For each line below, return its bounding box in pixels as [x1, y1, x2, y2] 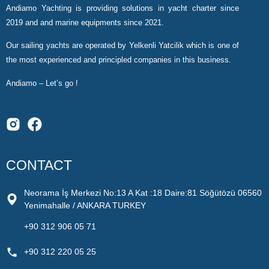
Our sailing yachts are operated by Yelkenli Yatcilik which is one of [6, 41, 239, 50]
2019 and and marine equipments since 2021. [6, 18, 164, 27]
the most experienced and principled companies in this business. [6, 55, 231, 65]
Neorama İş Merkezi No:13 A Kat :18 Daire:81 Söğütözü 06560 [24, 188, 262, 198]
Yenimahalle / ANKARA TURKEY [24, 201, 146, 211]
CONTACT [6, 157, 72, 174]
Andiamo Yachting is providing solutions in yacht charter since [6, 4, 239, 13]
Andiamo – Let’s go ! [6, 78, 78, 88]
